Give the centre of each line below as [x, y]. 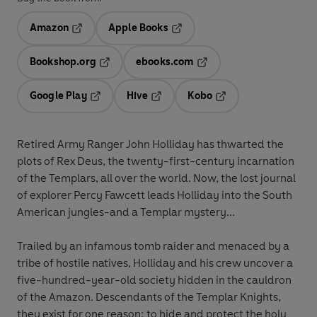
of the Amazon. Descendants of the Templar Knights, [149, 297]
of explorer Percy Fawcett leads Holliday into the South [155, 195]
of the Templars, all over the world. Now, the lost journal [156, 178]
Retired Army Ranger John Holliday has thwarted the [150, 144]
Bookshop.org [63, 62]
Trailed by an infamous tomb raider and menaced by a [153, 246]
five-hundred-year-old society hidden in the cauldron [154, 280]
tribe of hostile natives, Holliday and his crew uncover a [155, 263]
